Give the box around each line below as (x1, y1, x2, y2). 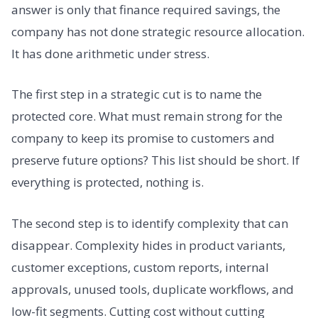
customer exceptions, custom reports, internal (11, 258, 269, 275)
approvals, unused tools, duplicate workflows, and (11, 280, 294, 297)
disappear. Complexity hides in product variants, (11, 236, 285, 253)
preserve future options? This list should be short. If (11, 152, 300, 169)
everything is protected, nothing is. (11, 174, 204, 191)
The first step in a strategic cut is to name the (11, 86, 262, 103)
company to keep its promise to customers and (11, 130, 275, 147)
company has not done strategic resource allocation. (11, 23, 305, 40)
